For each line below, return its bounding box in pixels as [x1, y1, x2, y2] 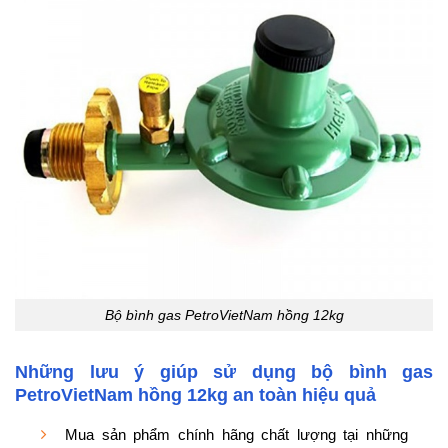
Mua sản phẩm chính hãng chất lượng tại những [65, 425, 408, 443]
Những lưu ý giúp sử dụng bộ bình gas [15, 361, 433, 382]
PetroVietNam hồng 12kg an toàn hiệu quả [15, 384, 376, 405]
